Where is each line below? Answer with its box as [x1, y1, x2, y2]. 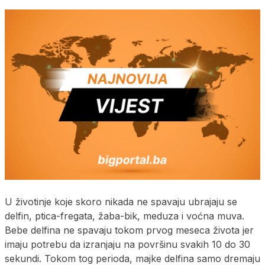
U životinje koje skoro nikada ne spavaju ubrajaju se [5, 195, 237, 208]
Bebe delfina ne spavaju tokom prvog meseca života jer [5, 224, 254, 236]
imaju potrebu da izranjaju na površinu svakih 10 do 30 [5, 238, 250, 250]
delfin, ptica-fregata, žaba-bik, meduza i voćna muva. [5, 209, 244, 222]
